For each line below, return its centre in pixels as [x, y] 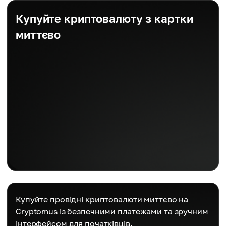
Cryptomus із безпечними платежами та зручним [112, 211]
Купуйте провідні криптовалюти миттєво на [102, 199]
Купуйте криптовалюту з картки [104, 18]
